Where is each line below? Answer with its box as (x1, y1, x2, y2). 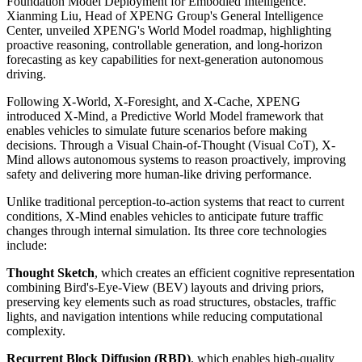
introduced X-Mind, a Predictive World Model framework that (6, 108, 323, 123)
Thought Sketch (6, 265, 95, 280)
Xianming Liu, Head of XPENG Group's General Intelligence (6, 8, 323, 23)
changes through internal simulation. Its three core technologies (6, 223, 326, 238)
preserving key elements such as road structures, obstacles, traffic (6, 294, 336, 309)
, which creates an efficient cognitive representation (95, 265, 355, 280)
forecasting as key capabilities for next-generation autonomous (6, 52, 323, 66)
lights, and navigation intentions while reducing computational (6, 309, 322, 323)
